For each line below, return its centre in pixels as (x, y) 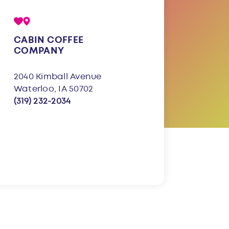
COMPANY (39, 51)
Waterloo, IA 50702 (54, 88)
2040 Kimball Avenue (58, 76)
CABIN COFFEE (49, 40)
